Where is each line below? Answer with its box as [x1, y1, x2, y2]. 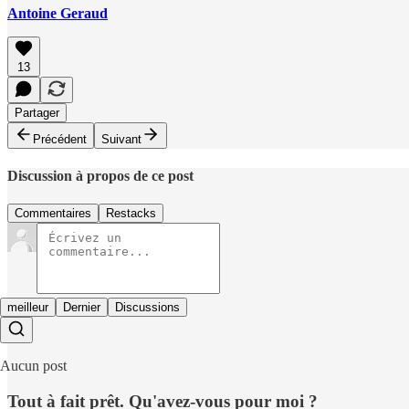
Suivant [101, 131, 142, 146]
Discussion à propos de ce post [7, 167, 194, 184]
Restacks [106, 206, 156, 221]
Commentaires [15, 206, 91, 221]
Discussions [115, 300, 180, 315]
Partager [15, 105, 59, 120]
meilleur [7, 300, 48, 315]
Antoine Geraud [7, 5, 108, 21]
